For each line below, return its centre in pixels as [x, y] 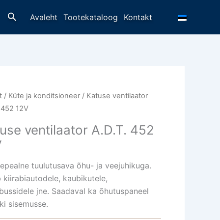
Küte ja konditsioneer [44, 96]
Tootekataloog [91, 17]
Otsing [22, 15]
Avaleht [44, 17]
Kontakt [138, 17]
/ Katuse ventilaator [114, 96]
